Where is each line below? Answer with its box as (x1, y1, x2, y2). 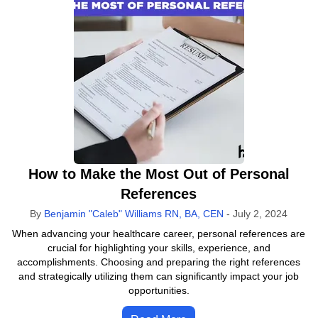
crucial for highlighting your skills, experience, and (47, 242, 270, 253)
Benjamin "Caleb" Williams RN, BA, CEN (44, 208, 224, 219)
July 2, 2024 (233, 208, 288, 219)
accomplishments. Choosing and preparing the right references (17, 256, 301, 268)
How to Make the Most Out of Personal (28, 166, 290, 182)
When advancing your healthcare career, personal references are (12, 228, 306, 239)
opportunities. (128, 285, 190, 296)
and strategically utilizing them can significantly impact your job (18, 270, 300, 282)
